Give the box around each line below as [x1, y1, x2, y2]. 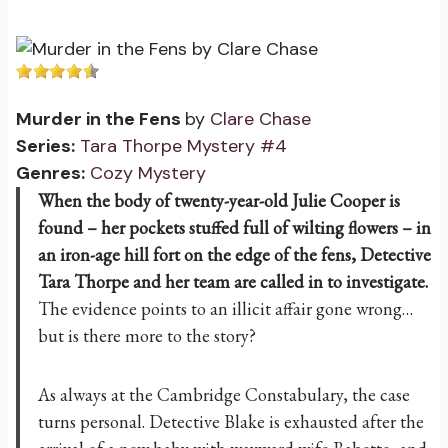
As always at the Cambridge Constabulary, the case [38, 383, 410, 406]
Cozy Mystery [90, 161, 206, 185]
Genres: [16, 161, 85, 185]
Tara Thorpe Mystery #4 [80, 134, 287, 158]
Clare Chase [210, 107, 311, 131]
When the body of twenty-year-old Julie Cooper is [38, 189, 400, 212]
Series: [16, 134, 75, 158]
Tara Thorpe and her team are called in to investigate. [38, 270, 428, 293]
